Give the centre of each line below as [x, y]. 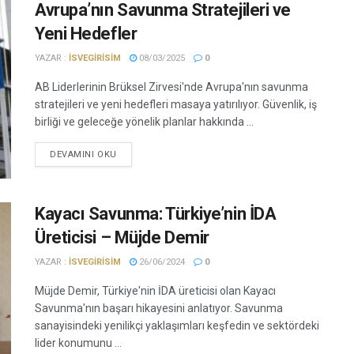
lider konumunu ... [78, 343]
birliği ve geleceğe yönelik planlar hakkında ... [144, 122]
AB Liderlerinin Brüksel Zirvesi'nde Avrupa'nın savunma [171, 87]
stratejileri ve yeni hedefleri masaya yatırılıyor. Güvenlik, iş [176, 105]
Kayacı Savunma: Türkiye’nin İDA [156, 213]
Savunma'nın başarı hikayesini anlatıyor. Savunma [159, 308]
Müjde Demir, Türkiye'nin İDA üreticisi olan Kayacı [155, 290]
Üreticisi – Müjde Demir [122, 237]
